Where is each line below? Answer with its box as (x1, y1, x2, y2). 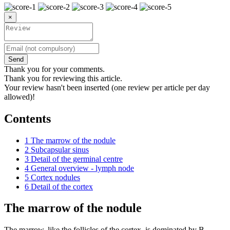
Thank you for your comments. (4, 64, 105, 73)
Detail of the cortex (31, 182, 93, 191)
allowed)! (4, 92, 35, 101)
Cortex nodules (31, 172, 80, 182)
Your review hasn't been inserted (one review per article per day (4, 83, 210, 92)
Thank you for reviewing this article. (4, 73, 122, 83)
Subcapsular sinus (31, 145, 89, 154)
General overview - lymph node (31, 163, 134, 172)
